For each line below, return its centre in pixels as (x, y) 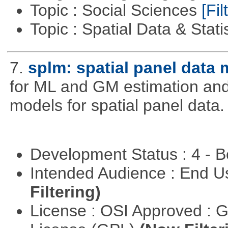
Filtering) (65, 192)
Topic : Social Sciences (116, 10)
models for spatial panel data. (117, 106)
